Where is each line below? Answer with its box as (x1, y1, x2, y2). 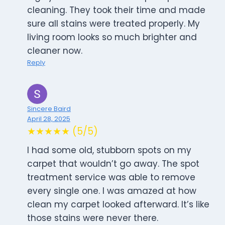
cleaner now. (27, 45, 82, 57)
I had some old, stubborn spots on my (27, 144, 191, 157)
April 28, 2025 (27, 115, 70, 124)
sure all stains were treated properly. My (27, 18, 200, 30)
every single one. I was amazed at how (27, 185, 196, 197)
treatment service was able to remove (27, 171, 195, 184)
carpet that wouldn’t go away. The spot (27, 158, 199, 170)
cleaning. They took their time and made (27, 4, 205, 17)
